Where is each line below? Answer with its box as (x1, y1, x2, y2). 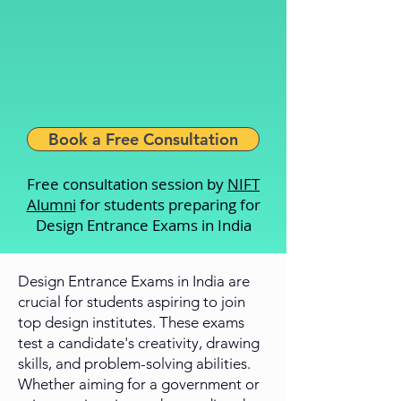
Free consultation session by (27, 174, 227, 195)
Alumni (26, 194, 76, 216)
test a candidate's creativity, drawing (18, 334, 260, 353)
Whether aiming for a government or (18, 375, 260, 394)
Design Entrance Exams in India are (18, 272, 250, 291)
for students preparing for (75, 194, 260, 216)
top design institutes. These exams (18, 313, 244, 332)
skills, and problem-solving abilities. (18, 354, 251, 373)
